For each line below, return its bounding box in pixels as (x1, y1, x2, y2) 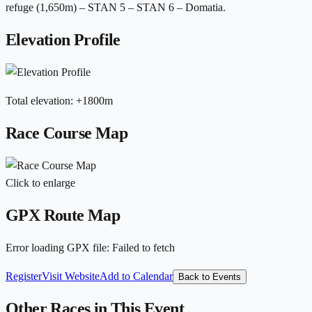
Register (6, 270, 42, 282)
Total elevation (6, 95, 70, 107)
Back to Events (178, 271, 241, 282)
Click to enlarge (6, 177, 75, 189)
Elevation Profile (6, 31, 120, 49)
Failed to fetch (112, 241, 175, 253)
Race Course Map (6, 124, 127, 143)
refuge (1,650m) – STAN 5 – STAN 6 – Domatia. (6, 1, 226, 14)
